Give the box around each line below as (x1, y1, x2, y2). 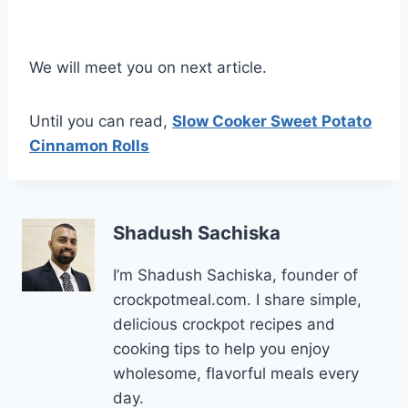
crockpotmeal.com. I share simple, (113, 291, 362, 310)
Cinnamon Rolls (29, 136, 149, 155)
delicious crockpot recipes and (113, 315, 335, 334)
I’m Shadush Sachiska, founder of (113, 266, 358, 285)
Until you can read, (29, 111, 172, 130)
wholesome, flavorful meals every (113, 364, 359, 383)
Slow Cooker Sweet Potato (172, 111, 372, 130)
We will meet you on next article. (29, 57, 267, 76)
